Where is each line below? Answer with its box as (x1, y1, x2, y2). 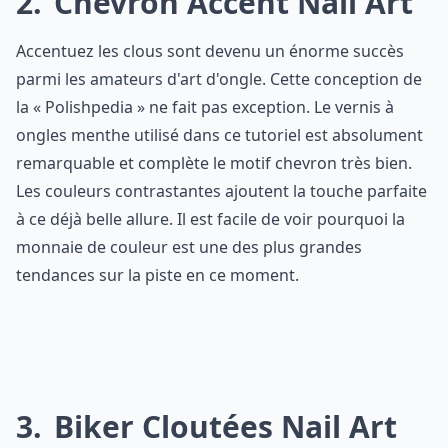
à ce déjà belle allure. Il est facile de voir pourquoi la (16, 208, 405, 230)
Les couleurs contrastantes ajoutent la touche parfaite (16, 180, 427, 202)
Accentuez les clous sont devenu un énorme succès (16, 40, 404, 62)
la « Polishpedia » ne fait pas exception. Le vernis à (16, 96, 394, 118)
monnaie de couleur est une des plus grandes (16, 236, 362, 258)
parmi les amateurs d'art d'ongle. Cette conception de (16, 68, 422, 90)
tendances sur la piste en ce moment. (16, 264, 299, 286)
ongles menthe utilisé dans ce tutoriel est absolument (16, 124, 423, 146)
